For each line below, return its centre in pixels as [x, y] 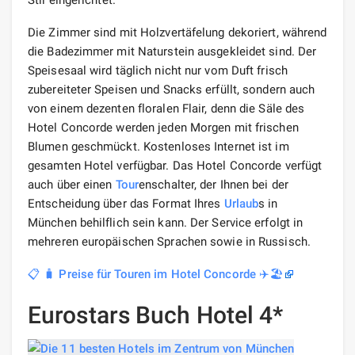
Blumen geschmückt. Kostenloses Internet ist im [158, 146]
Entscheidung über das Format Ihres [126, 203]
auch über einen [72, 184]
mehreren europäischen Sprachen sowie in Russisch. [169, 241]
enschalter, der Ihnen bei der [214, 184]
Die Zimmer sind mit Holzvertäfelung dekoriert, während [177, 32]
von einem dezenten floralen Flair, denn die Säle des [166, 108]
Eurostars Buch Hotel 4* [156, 315]
